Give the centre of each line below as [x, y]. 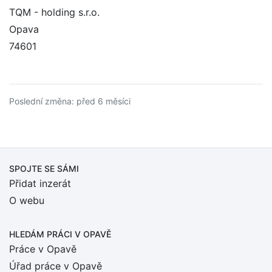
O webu [27, 200]
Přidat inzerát [40, 183]
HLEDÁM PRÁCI [42, 234]
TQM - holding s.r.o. [54, 12]
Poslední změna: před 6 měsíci [70, 101]
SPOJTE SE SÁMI [44, 168]
